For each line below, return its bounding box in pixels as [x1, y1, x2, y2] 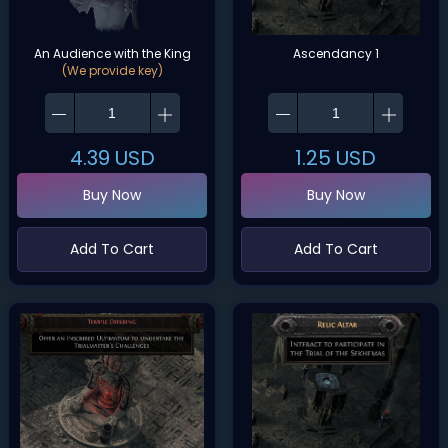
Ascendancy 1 [292, 45, 379, 62]
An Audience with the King [33, 45, 191, 62]
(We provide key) [61, 62, 163, 79]
